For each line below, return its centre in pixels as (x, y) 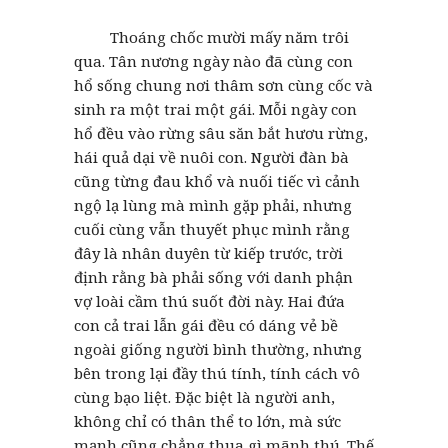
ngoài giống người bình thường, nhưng (218, 348)
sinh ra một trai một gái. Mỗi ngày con (215, 108)
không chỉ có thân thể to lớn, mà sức (207, 420)
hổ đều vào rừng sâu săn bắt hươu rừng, (221, 132)
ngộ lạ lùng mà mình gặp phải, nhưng (213, 204)
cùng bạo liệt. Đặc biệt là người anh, (204, 396)
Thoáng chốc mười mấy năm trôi (211, 36)
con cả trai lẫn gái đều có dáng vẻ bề (206, 324)
